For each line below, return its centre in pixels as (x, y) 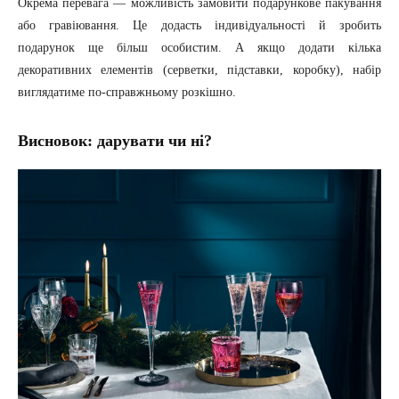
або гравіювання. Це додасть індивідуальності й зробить (199, 26)
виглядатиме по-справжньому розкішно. (127, 93)
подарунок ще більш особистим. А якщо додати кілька (199, 48)
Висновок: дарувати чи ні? (115, 141)
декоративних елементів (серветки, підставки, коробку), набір (199, 70)
